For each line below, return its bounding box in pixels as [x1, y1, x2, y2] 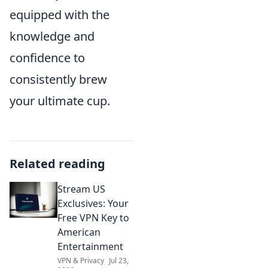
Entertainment [57, 239, 123, 253]
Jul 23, [109, 255, 129, 266]
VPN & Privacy [57, 255, 104, 266]
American [57, 225, 100, 239]
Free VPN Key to [57, 211, 129, 224]
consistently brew [10, 71, 107, 87]
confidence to [10, 49, 85, 66]
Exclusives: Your [57, 196, 129, 210]
